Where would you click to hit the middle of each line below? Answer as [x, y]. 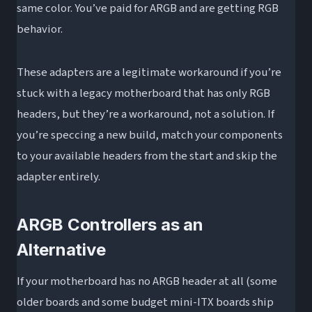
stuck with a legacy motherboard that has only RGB [143, 93]
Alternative [61, 249]
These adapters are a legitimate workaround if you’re [149, 72]
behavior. [40, 29]
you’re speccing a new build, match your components [150, 135]
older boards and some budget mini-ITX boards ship [145, 302]
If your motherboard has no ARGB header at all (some [147, 281]
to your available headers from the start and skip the [147, 156]
